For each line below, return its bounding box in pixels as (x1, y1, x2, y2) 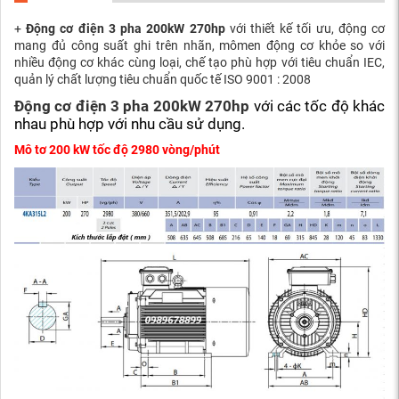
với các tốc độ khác (249, 96, 386, 115)
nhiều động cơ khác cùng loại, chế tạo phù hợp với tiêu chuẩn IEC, (14, 54, 385, 69)
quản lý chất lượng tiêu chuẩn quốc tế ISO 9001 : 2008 (14, 71, 311, 86)
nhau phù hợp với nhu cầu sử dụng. (14, 114, 245, 133)
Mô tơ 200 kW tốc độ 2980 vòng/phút (14, 142, 220, 157)
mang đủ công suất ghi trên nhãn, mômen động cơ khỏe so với (14, 37, 385, 53)
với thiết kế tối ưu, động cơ (224, 20, 386, 36)
